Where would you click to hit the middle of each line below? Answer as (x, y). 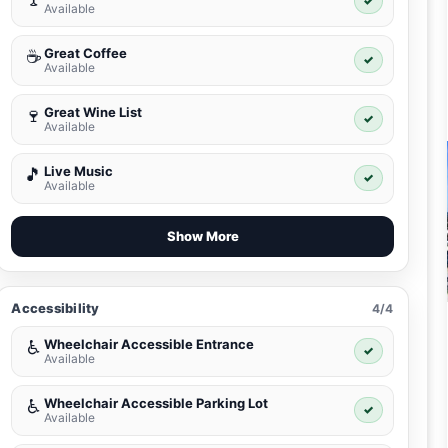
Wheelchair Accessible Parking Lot (156, 403)
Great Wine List (93, 112)
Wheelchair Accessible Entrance (149, 344)
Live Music (79, 171)
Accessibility (55, 308)
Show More (202, 236)
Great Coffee (86, 53)
